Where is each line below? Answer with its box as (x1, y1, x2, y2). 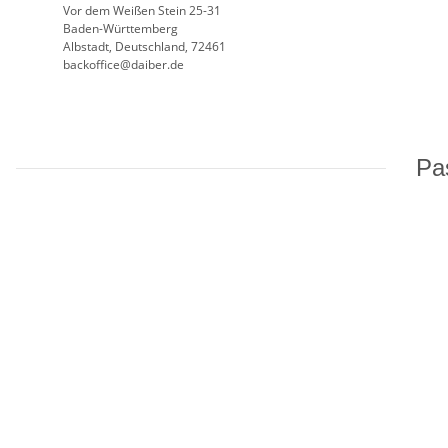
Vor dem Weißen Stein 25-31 (63, 2, 221, 20)
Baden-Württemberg (63, 20, 178, 38)
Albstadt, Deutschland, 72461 (63, 38, 226, 56)
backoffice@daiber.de (63, 56, 184, 74)
